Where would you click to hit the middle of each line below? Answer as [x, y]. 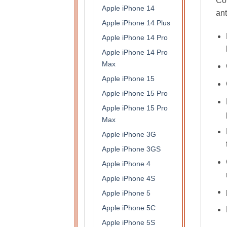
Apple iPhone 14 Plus [136, 23]
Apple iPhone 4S [128, 179]
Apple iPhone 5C [129, 208]
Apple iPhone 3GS [131, 149]
